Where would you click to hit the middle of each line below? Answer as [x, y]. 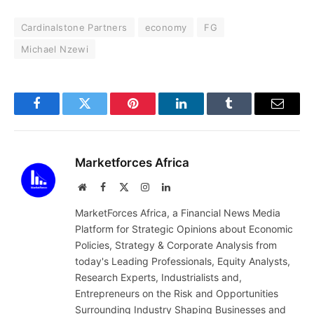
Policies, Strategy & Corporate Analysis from [176, 245]
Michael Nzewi [55, 49]
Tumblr [247, 114]
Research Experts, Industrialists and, [158, 278]
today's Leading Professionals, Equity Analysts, [183, 261]
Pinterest [154, 114]
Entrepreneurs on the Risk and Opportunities [177, 294]
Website [101, 187]
